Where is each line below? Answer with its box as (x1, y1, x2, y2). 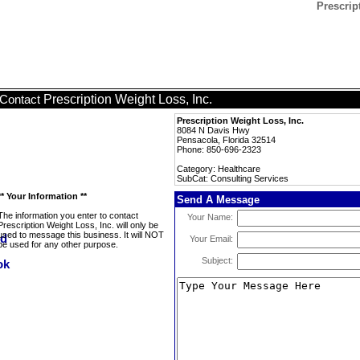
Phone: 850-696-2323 (177, 145, 261, 154)
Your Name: (187, 212, 233, 222)
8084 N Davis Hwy (177, 125, 250, 135)
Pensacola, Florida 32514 (177, 135, 276, 145)
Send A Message (177, 194, 260, 206)
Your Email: (190, 234, 233, 243)
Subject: (202, 256, 233, 265)
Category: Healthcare (177, 164, 260, 174)
